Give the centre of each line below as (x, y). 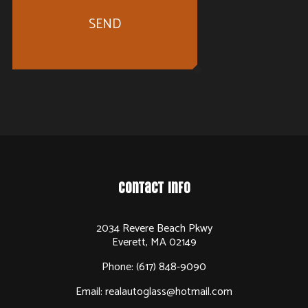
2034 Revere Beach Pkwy (154, 229)
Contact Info (154, 186)
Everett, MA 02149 (154, 243)
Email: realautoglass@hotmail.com (154, 292)
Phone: (119, 267)
